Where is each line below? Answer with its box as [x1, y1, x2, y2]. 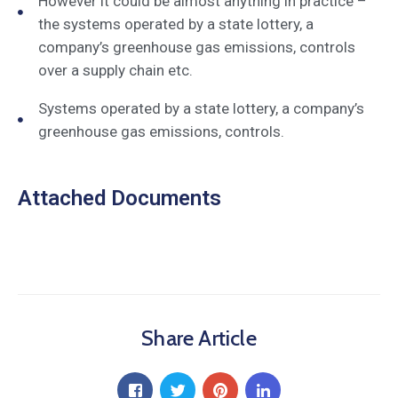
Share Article [141, 325, 257, 351]
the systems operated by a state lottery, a [37, 15, 314, 33]
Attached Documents [18, 186, 221, 211]
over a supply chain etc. [37, 61, 193, 79]
